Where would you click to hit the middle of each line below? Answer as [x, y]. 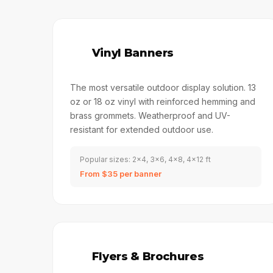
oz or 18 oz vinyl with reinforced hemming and [162, 101]
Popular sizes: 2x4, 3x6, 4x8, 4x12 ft [145, 159]
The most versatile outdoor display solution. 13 [163, 87]
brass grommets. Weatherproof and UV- [150, 115]
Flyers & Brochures [148, 257]
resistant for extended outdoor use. [141, 129]
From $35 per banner [120, 174]
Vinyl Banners [133, 53]
